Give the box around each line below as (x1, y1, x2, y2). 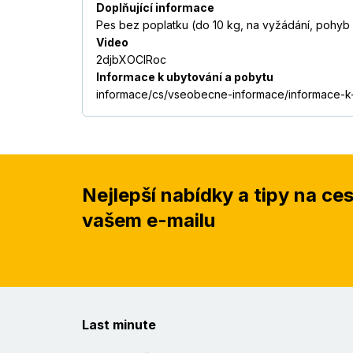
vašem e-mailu (82, 209, 215, 232)
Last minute (82, 317, 156, 333)
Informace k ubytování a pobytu (96, 70, 273, 84)
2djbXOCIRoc (96, 53, 166, 67)
